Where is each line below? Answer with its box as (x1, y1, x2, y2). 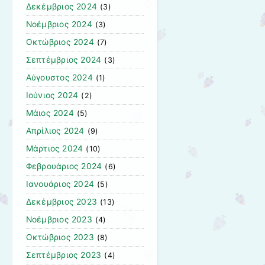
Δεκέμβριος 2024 (25, 2, 98, 12)
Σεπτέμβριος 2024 (25, 55, 102, 65)
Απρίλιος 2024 (25, 126, 85, 136)
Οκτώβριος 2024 (25, 37, 94, 47)
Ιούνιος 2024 (25, 91, 79, 101)
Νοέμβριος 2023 (25, 215, 92, 225)
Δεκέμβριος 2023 (25, 197, 98, 207)
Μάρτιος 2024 (25, 144, 83, 154)
